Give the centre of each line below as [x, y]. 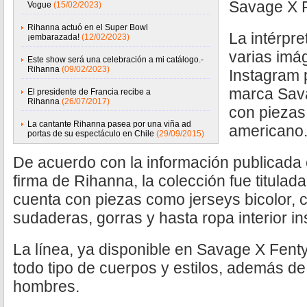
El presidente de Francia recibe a [89, 92]
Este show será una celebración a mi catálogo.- [115, 60]
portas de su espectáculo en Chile [91, 134]
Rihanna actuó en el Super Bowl [88, 27]
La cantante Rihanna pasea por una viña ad [109, 124]
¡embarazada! [53, 37]
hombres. [46, 286]
